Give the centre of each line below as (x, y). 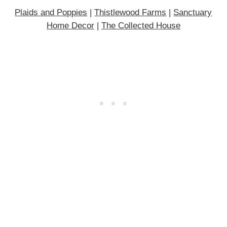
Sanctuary (193, 13)
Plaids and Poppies (51, 13)
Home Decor (70, 26)
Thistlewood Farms (130, 13)
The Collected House (141, 26)
